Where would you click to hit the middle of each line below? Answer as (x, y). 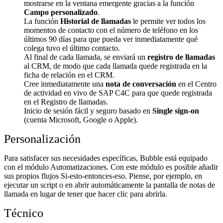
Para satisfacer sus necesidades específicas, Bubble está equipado (106, 158)
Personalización (42, 139)
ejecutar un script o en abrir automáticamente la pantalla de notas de (110, 185)
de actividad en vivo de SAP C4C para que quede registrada (118, 93)
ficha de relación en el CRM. (69, 75)
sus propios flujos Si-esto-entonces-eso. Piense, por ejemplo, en (103, 176)
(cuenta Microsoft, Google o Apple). (81, 119)
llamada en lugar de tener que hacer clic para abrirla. (86, 194)
